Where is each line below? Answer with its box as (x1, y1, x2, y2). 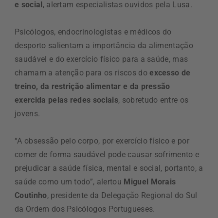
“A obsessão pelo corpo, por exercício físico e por (15, 136, 190, 145)
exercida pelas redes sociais (15, 95, 118, 105)
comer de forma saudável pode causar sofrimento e (15, 149, 200, 159)
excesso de (149, 68, 191, 77)
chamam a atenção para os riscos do (15, 68, 150, 77)
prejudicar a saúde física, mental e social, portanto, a (15, 163, 203, 173)
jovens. (15, 109, 40, 118)
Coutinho (15, 190, 47, 200)
